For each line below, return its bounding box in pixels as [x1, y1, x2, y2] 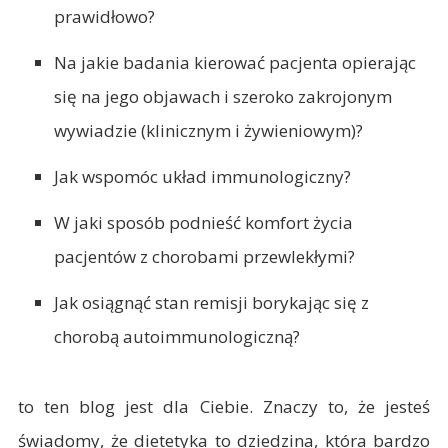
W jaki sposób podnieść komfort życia [54, 211, 353, 234]
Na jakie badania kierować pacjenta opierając [54, 51, 416, 74]
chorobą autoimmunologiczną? [54, 325, 300, 348]
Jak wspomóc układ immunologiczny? [54, 165, 351, 188]
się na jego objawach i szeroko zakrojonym [54, 85, 392, 108]
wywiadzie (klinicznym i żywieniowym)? [54, 119, 363, 142]
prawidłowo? [54, 5, 155, 28]
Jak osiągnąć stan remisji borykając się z [54, 291, 369, 314]
